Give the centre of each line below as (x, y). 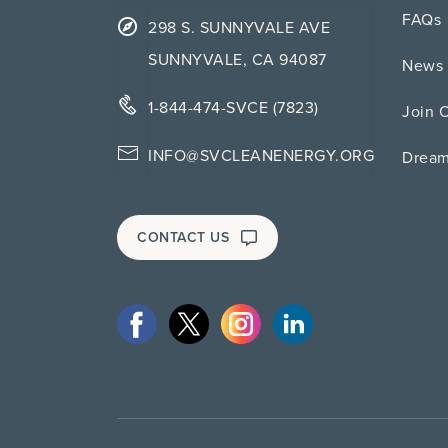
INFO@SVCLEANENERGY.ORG (261, 156)
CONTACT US (183, 237)
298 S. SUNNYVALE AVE (239, 28)
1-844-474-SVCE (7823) (233, 108)
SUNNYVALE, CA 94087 (237, 60)
